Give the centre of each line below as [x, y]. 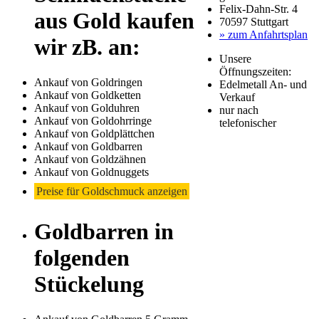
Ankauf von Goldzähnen [90, 159]
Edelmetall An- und [263, 85]
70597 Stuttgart [254, 22]
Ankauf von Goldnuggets [91, 172]
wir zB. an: [87, 47]
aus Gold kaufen [114, 21]
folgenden [82, 258]
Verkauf [237, 98]
